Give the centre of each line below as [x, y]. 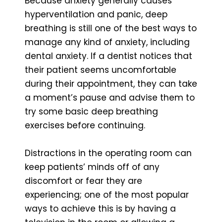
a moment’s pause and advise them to [110, 97]
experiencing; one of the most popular [107, 194]
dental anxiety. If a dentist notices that [109, 56]
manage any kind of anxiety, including [107, 42]
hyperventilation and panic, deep [96, 14]
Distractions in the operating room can [108, 153]
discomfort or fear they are [83, 181]
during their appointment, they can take [111, 83]
